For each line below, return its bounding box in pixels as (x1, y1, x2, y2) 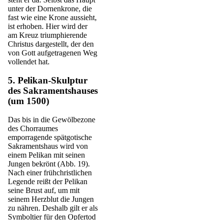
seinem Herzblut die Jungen (8, 195, 94, 204)
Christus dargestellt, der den (8, 39, 94, 48)
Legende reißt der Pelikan (8, 177, 87, 186)
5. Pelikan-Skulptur (8, 75, 87, 86)
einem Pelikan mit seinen (8, 151, 85, 160)
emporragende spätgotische (8, 133, 92, 142)
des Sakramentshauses (8, 85, 98, 96)
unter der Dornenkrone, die (8, 4, 92, 13)
